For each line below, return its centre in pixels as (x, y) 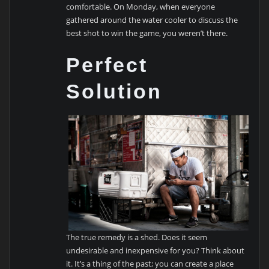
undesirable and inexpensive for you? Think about (156, 251)
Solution (114, 91)
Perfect (107, 65)
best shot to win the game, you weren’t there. (147, 33)
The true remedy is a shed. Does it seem (137, 237)
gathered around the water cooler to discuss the (152, 20)
